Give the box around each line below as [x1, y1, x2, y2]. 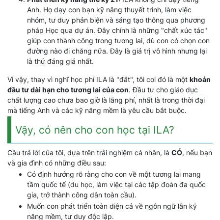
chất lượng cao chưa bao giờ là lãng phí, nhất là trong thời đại [7, 96, 205, 104]
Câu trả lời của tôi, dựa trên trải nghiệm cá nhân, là [7, 148, 171, 157]
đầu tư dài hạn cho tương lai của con [7, 85, 129, 94]
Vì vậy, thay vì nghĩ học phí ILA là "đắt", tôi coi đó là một [7, 75, 190, 83]
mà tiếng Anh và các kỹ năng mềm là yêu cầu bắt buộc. [7, 106, 187, 114]
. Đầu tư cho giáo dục [129, 85, 198, 94]
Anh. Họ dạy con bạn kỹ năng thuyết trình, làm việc [27, 5, 192, 14]
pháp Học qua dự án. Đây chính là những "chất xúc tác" [27, 26, 207, 34]
